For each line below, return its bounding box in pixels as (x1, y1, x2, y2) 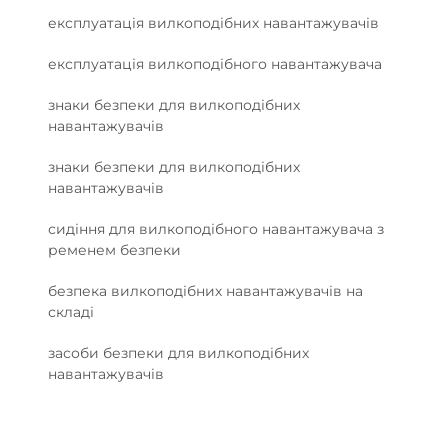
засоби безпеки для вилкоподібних (48, 343, 309, 362)
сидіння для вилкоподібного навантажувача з (48, 219, 384, 238)
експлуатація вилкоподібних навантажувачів (48, 13, 379, 32)
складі (48, 302, 94, 321)
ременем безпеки (48, 240, 181, 259)
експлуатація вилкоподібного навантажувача (48, 54, 382, 73)
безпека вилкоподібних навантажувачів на (48, 281, 363, 300)
